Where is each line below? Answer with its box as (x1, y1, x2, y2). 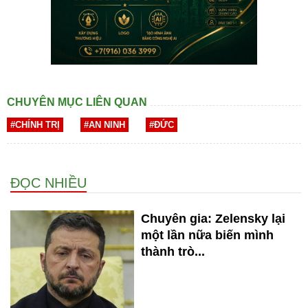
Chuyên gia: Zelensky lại (141, 212, 285, 226)
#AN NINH (84, 120, 125, 131)
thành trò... (141, 245, 205, 259)
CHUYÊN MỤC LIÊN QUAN (7, 96, 147, 109)
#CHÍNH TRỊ (10, 120, 60, 131)
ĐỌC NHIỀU (10, 175, 87, 191)
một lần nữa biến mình (141, 228, 274, 243)
